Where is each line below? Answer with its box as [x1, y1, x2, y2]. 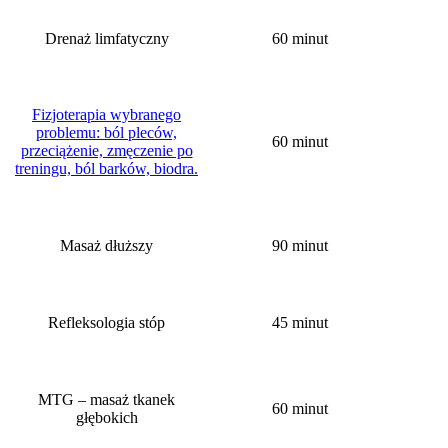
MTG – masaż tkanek [38, 390, 175, 408]
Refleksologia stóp [48, 313, 165, 331]
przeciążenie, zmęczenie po [20, 141, 193, 159]
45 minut [272, 313, 328, 331]
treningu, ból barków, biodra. [15, 159, 198, 177]
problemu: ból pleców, [36, 123, 177, 141]
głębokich [75, 408, 138, 426]
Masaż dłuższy [60, 236, 153, 254]
